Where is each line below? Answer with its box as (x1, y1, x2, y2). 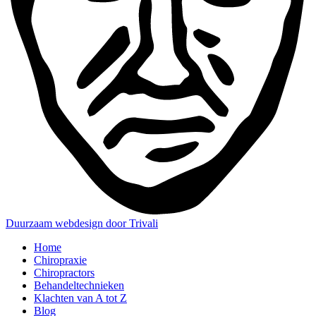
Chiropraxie (34, 254, 87, 267)
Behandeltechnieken (34, 279, 124, 292)
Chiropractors (34, 267, 95, 279)
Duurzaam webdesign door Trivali (6, 217, 158, 230)
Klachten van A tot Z (34, 292, 127, 305)
